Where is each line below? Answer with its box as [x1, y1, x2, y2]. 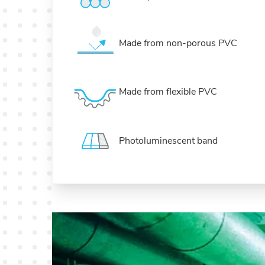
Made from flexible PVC [119, 85, 217, 99]
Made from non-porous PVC [119, 37, 237, 50]
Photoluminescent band [119, 134, 218, 147]
